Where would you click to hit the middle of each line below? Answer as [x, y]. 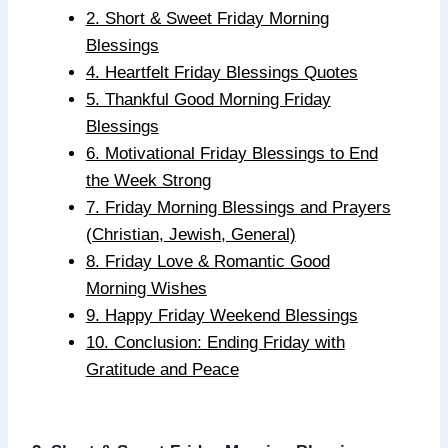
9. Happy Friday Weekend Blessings [221, 316]
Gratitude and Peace [162, 370]
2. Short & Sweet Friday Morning [207, 19]
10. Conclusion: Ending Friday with [215, 343]
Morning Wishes [146, 289]
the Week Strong [148, 181]
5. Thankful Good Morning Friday [208, 100]
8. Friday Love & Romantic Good [207, 262]
